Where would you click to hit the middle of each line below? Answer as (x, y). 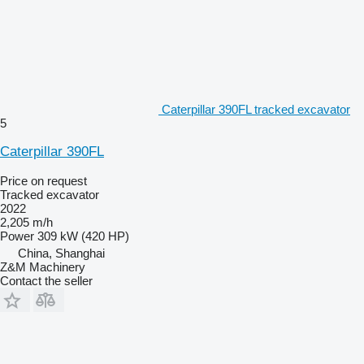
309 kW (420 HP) (83, 236)
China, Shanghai (61, 253)
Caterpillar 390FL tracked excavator (256, 109)
